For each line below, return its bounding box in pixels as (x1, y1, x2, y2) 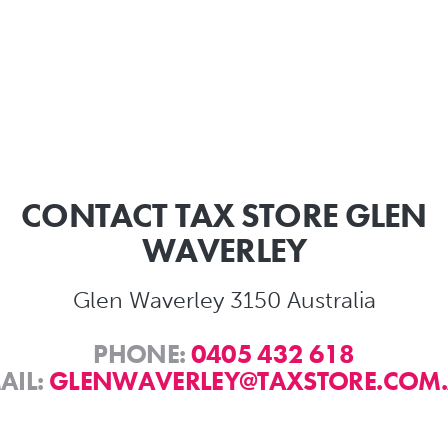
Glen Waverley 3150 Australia (72, 285, 376, 314)
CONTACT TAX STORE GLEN (21, 193, 427, 237)
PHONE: (93, 336, 191, 371)
